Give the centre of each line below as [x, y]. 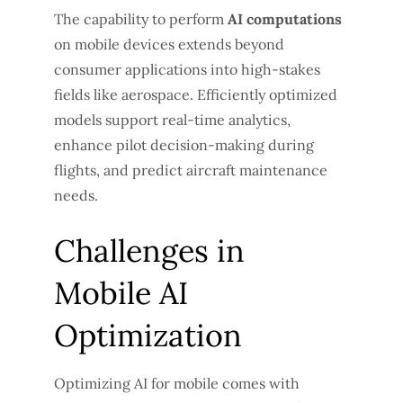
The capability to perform [141, 18]
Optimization [148, 335]
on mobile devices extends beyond [169, 44]
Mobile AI [121, 292]
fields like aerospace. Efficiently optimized [196, 94]
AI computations [285, 18]
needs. [76, 195]
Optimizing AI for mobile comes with [177, 383]
